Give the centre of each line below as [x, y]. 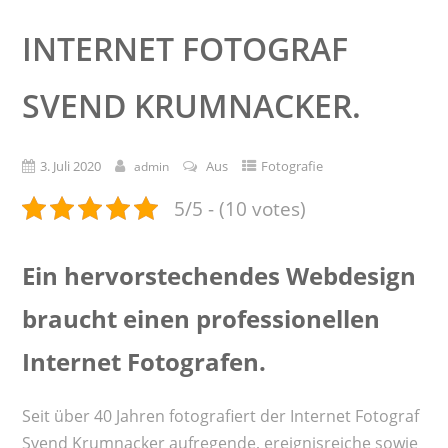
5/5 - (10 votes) [239, 208]
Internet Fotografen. [143, 361]
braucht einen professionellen [200, 318]
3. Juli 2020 [70, 165]
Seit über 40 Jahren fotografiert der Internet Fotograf [220, 415]
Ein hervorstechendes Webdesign [218, 275]
